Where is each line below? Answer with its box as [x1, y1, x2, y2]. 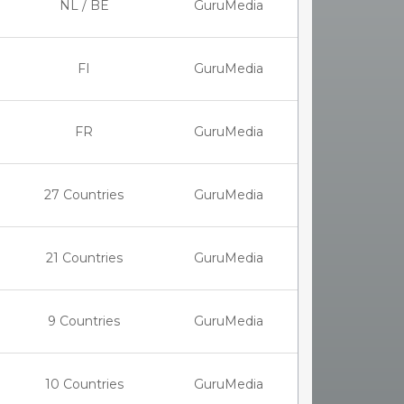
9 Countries [48, 312, 120, 329]
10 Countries [44, 375, 124, 392]
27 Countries [44, 186, 124, 203]
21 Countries [45, 249, 123, 266]
